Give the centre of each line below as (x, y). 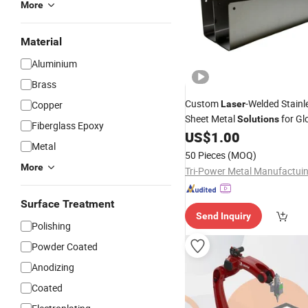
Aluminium (54, 64)
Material (41, 42)
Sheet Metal (211, 119)
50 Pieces (205, 155)
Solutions (258, 119)
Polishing (51, 226)
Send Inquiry (223, 216)
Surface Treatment (67, 204)
